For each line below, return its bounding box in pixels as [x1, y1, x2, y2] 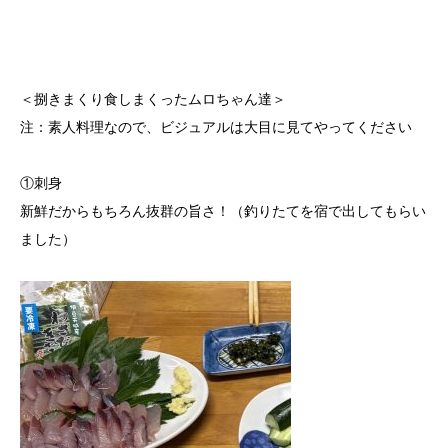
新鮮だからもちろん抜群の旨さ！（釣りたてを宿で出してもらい [20, 202, 426, 219]
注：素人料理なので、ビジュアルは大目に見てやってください [20, 118, 412, 135]
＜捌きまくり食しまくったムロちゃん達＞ [20, 90, 286, 107]
